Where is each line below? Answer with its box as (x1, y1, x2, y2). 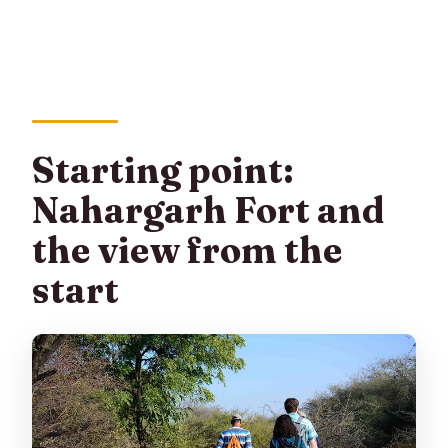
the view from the (32, 228, 343, 273)
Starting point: (32, 148, 295, 193)
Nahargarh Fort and (32, 188, 385, 233)
